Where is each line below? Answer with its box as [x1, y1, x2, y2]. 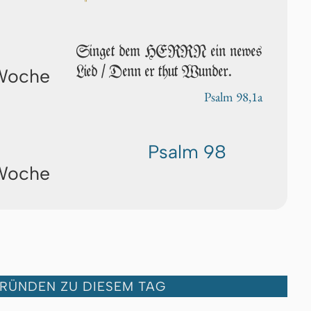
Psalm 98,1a [204, 87, 262, 106]
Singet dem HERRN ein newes [76, 42, 262, 60]
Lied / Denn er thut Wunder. [76, 62, 232, 80]
